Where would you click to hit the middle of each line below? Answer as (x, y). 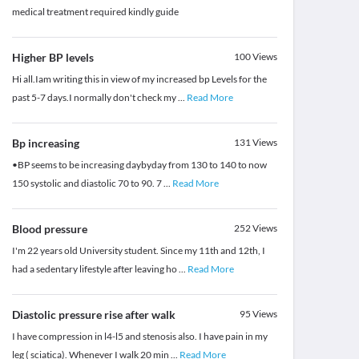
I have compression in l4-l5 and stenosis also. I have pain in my (139, 337)
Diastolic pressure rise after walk (93, 315)
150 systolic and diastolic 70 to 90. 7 (87, 184)
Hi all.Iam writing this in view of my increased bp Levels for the (139, 79)
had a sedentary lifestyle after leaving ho (95, 269)
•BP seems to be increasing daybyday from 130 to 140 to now (139, 165)
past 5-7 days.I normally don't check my (95, 98)
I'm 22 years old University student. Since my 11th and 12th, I (138, 251)
